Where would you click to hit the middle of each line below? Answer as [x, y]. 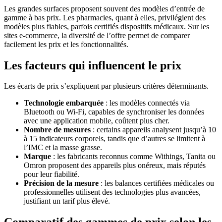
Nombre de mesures [57, 130]
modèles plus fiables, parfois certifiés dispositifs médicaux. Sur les [107, 26]
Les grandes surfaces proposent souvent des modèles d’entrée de [104, 8]
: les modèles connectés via [147, 103]
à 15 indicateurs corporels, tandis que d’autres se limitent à [114, 139]
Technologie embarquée [64, 103]
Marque [37, 157]
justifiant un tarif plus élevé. [67, 201]
